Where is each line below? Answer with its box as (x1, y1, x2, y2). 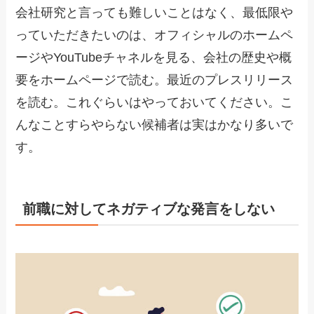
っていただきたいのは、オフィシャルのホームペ (15, 27, 294, 42)
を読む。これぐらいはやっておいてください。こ (15, 95, 294, 109)
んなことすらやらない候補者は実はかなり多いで (15, 117, 294, 132)
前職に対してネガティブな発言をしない (22, 200, 275, 217)
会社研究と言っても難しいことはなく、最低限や (15, 5, 294, 20)
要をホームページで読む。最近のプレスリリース (15, 72, 294, 87)
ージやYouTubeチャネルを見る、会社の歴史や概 (15, 50, 292, 64)
